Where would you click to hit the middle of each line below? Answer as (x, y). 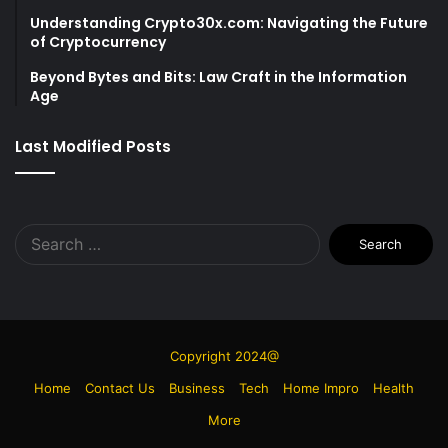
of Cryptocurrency (98, 41)
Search (341, 232)
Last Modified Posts (93, 146)
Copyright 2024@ (224, 355)
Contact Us (120, 387)
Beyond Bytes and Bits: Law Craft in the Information (218, 76)
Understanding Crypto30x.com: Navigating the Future (229, 22)
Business (197, 387)
